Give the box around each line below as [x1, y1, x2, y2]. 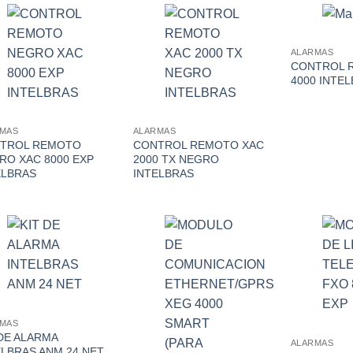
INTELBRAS [132, 167, 194, 180]
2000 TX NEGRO [132, 153, 219, 166]
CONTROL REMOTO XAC [132, 139, 264, 152]
